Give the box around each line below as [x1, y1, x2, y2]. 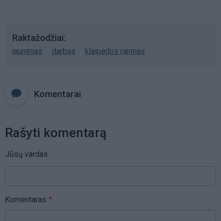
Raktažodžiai [12, 32, 64, 43]
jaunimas [12, 46, 42, 56]
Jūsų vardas [5, 149, 48, 159]
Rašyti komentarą [5, 125, 107, 140]
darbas [52, 46, 75, 56]
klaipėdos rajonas [85, 46, 145, 56]
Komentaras [5, 194, 46, 204]
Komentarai [34, 88, 81, 99]
